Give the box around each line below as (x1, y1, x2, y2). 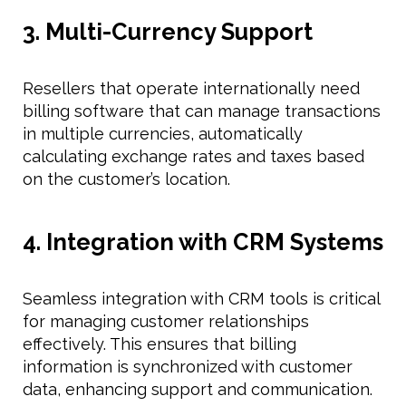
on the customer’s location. (23, 169, 230, 188)
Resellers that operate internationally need (23, 78, 360, 98)
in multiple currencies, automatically (23, 123, 303, 143)
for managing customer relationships (23, 311, 309, 331)
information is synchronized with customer (23, 356, 353, 376)
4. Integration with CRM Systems (23, 227, 383, 256)
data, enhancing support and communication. (23, 379, 372, 399)
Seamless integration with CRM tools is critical (23, 288, 380, 308)
